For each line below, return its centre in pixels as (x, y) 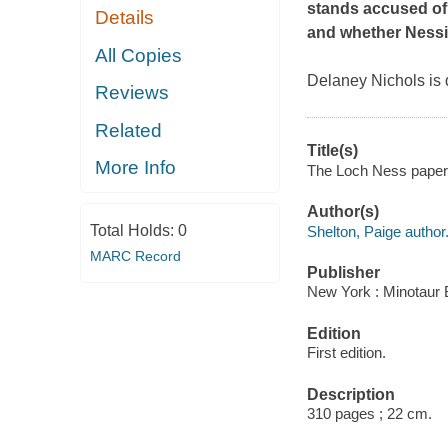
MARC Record (135, 255)
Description (350, 394)
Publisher (343, 272)
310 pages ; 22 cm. (369, 414)
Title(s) (332, 151)
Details (125, 18)
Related (129, 130)
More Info (136, 168)
